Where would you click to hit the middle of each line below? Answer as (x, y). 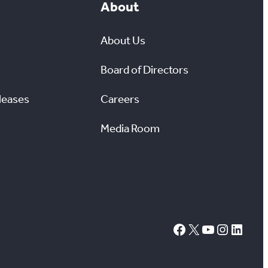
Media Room (130, 129)
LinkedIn (233, 229)
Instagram (221, 229)
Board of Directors (145, 69)
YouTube (204, 229)
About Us (123, 40)
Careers (120, 99)
